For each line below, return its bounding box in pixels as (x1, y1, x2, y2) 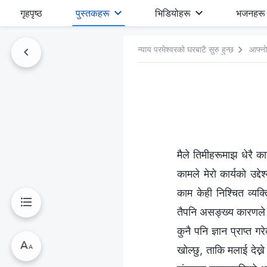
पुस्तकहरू (76, 7, 110, 19)
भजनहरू (236, 7, 266, 19)
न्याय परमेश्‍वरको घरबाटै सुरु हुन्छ (138, 44, 234, 54)
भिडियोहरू (155, 7, 191, 19)
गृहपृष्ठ (20, 7, 42, 19)
